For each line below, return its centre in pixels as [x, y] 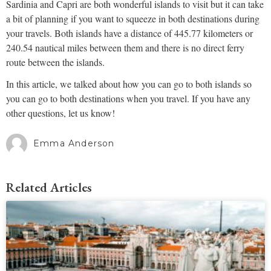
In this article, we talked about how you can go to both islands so [129, 84]
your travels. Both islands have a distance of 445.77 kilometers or [129, 33]
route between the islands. [55, 62]
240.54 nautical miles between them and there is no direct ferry [125, 48]
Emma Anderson [74, 143]
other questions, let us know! [60, 113]
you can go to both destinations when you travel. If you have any [128, 99]
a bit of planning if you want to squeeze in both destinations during [133, 19]
